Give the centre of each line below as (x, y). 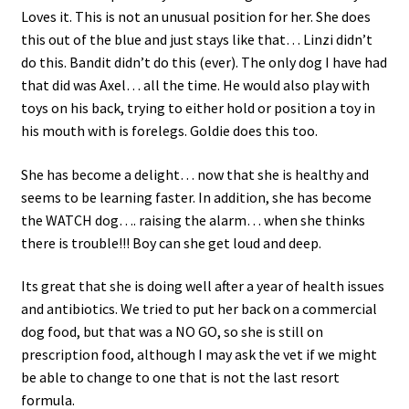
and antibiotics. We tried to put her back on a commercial (199, 309)
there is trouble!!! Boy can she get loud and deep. (171, 242)
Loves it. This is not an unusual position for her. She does (195, 16)
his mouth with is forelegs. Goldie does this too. (170, 130)
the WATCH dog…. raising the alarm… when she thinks (193, 220)
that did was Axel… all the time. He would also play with (195, 84)
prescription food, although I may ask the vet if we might (199, 355)
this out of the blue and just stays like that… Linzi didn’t (196, 39)
